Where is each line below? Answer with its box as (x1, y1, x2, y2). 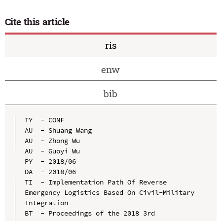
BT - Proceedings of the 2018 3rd (24, 208, 155, 218)
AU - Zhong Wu (24, 136, 80, 145)
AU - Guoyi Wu (24, 146, 80, 155)
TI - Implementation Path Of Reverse (24, 177, 167, 186)
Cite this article (4, 15, 70, 28)
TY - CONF (24, 115, 64, 124)
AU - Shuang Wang (24, 125, 92, 135)
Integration (24, 198, 68, 207)
